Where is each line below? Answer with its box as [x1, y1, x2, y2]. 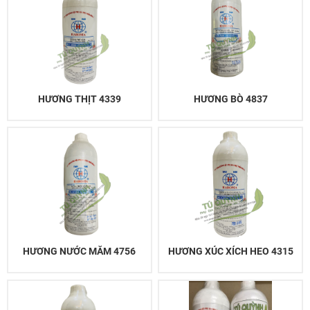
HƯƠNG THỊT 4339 [37, 93, 121, 104]
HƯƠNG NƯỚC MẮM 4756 [23, 246, 136, 257]
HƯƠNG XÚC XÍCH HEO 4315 [167, 246, 293, 257]
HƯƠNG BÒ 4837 [193, 93, 268, 104]
